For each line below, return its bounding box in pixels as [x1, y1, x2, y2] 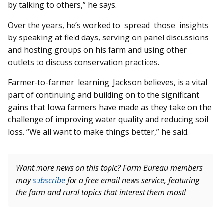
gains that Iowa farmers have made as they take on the [8, 102, 212, 113]
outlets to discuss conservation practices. [8, 57, 159, 68]
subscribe [33, 175, 65, 186]
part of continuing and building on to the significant [8, 89, 199, 101]
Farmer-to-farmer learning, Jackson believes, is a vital [8, 77, 207, 88]
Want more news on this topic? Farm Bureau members [16, 162, 203, 174]
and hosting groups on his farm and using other [8, 44, 187, 56]
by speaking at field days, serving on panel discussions [8, 32, 209, 43]
